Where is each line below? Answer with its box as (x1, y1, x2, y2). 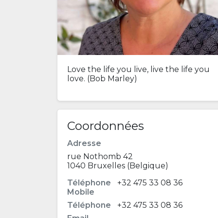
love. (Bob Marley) (67, 74, 137, 83)
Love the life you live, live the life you (67, 65, 210, 74)
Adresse (67, 139, 101, 148)
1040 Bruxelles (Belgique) (67, 161, 168, 170)
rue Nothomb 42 (67, 152, 133, 161)
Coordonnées (67, 119, 144, 133)
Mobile (67, 187, 94, 197)
